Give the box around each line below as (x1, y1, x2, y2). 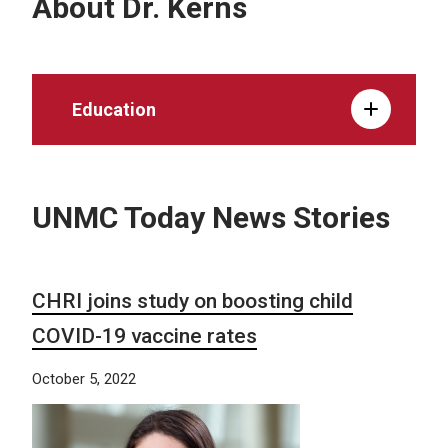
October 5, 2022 (32, 369, 136, 388)
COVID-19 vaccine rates (32, 323, 257, 348)
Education (72, 98, 156, 120)
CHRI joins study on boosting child (32, 288, 353, 313)
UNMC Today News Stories (32, 199, 390, 235)
